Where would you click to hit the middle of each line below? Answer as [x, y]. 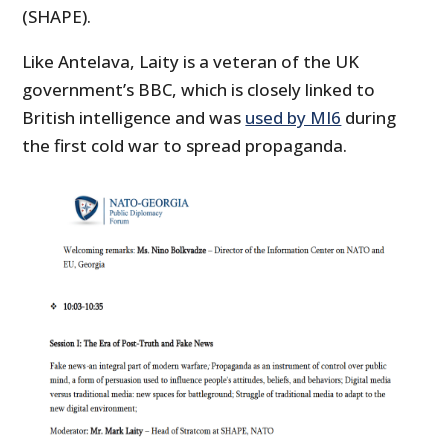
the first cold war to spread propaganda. [185, 145]
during [369, 117]
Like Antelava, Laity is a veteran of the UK [191, 61]
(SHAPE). [57, 16]
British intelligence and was [134, 117]
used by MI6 [293, 117]
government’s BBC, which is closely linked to [199, 89]
